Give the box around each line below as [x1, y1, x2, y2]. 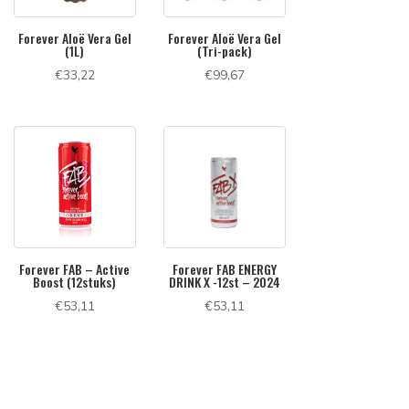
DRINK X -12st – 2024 [169, 271, 281, 291]
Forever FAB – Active [19, 258, 131, 278]
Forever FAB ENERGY [173, 258, 278, 278]
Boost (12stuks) [33, 271, 117, 291]
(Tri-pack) [197, 40, 253, 60]
